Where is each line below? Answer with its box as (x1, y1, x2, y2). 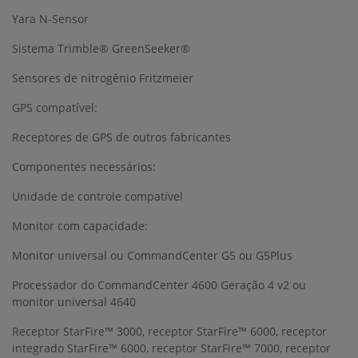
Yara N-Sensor (12, 11, 89, 27)
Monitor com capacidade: (12, 218, 148, 234)
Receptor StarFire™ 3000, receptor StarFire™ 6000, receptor (12, 324, 327, 340)
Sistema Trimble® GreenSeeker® (12, 41, 190, 57)
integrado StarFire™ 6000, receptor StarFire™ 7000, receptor (12, 340, 331, 356)
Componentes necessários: (12, 159, 156, 175)
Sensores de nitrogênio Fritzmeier (12, 70, 193, 86)
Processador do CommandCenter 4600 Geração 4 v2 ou (12, 277, 306, 293)
